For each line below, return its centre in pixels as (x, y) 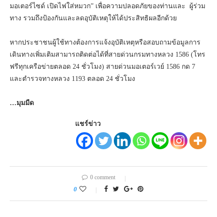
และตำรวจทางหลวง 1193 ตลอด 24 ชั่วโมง (72, 78)
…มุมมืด (22, 103)
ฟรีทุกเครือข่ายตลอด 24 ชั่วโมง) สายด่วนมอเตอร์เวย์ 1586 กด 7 (102, 66)
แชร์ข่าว (88, 124)
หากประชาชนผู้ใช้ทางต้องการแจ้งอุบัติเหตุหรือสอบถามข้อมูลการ (105, 42)
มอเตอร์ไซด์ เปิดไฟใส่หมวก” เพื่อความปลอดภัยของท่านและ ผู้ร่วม (108, 6)
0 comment (103, 177)
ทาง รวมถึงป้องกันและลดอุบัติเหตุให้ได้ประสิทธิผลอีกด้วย (93, 18)
